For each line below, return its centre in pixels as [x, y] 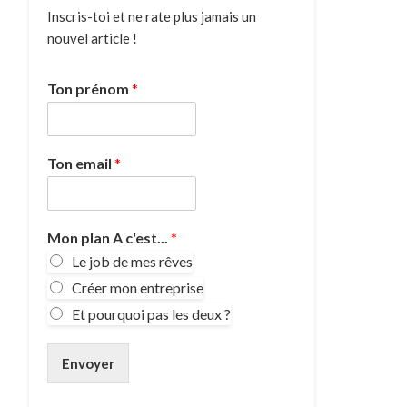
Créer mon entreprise [137, 288]
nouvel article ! [92, 38]
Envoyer [88, 363]
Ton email [80, 163]
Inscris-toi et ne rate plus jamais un [151, 16]
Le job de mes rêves [132, 261]
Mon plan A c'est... [109, 238]
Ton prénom [89, 89]
